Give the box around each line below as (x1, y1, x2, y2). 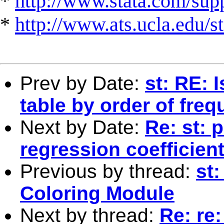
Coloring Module (20, 182, 174, 204)
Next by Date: (20, 116, 145, 138)
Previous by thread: (20, 160, 196, 182)
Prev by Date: (20, 72, 145, 94)
